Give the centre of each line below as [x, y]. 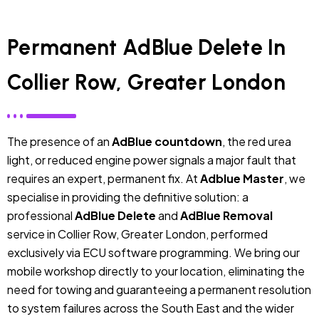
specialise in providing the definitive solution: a [128, 197]
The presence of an [59, 141]
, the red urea [257, 141]
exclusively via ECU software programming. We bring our [153, 252]
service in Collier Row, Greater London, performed [137, 234]
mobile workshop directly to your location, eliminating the [156, 271]
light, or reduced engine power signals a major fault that [152, 159]
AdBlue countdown [167, 141]
